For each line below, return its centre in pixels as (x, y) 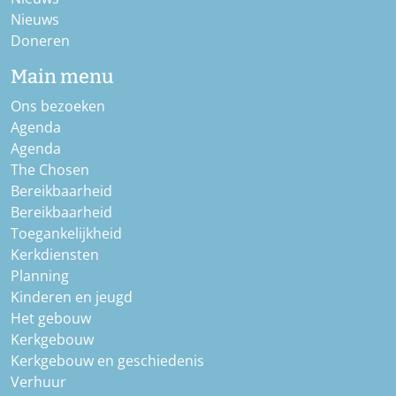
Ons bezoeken (58, 107)
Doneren (40, 41)
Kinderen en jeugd (72, 297)
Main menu (62, 77)
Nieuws (35, 20)
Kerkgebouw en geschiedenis (107, 361)
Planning (40, 276)
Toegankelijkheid (66, 234)
